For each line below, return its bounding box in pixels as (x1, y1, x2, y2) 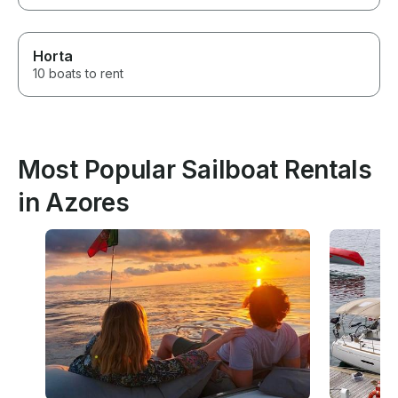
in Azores (18, 187, 130, 219)
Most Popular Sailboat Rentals (18, 155, 372, 186)
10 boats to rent (33, 66, 123, 82)
